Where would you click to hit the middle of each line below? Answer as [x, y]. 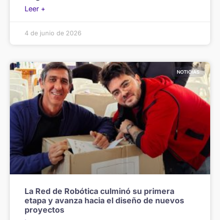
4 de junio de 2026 [53, 33]
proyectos [44, 209]
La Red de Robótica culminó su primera [99, 191]
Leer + [35, 9]
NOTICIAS [188, 72]
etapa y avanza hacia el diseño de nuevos [104, 200]
